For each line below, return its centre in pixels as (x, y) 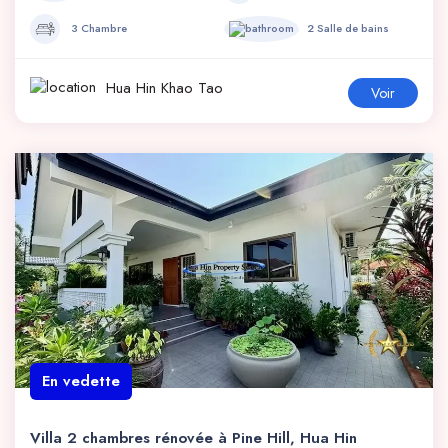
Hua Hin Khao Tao (162, 87)
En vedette (81, 381)
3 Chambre (97, 27)
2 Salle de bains (348, 27)
